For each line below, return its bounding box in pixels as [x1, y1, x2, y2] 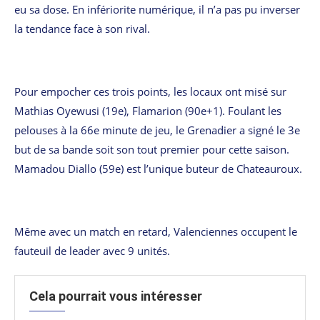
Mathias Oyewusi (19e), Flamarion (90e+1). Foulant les [14, 103, 281, 118]
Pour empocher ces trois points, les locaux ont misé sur [14, 84, 286, 99]
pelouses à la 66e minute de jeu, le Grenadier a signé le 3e [14, 122, 300, 137]
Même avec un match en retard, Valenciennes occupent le [14, 224, 297, 239]
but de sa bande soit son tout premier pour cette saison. [14, 141, 289, 156]
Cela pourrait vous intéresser [29, 288, 202, 304]
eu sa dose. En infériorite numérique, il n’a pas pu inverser [14, 1, 300, 16]
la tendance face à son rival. [14, 21, 150, 36]
